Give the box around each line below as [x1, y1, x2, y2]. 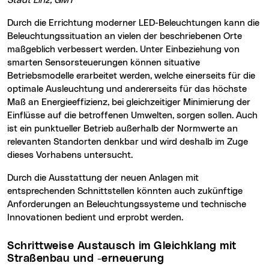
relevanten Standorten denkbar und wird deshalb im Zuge [7, 138, 248, 147]
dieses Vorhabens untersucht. [7, 151, 133, 160]
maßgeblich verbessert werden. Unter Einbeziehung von [7, 45, 240, 55]
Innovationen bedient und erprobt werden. [7, 213, 183, 223]
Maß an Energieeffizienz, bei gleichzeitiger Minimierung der [7, 98, 250, 107]
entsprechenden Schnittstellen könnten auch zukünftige [7, 187, 243, 196]
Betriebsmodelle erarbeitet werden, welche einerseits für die [7, 71, 255, 81]
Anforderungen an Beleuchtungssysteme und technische [7, 200, 246, 210]
